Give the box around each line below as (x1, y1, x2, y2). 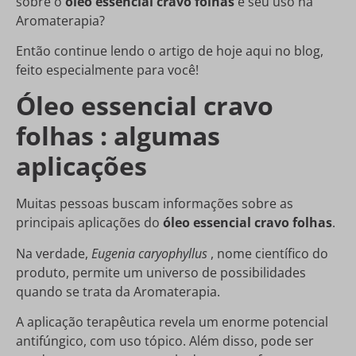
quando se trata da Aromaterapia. (16, 282, 220, 300)
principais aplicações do (16, 214, 163, 232)
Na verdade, (16, 244, 91, 262)
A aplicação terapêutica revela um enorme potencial (16, 313, 328, 331)
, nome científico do (207, 244, 328, 262)
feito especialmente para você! (16, 61, 202, 79)
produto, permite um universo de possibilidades (16, 263, 306, 281)
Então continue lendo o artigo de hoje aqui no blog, (16, 42, 323, 60)
